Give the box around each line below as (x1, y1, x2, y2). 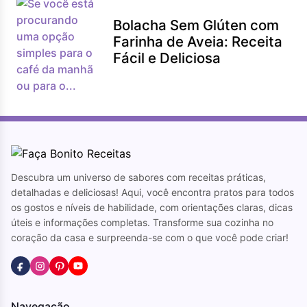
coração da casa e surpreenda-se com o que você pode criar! (11, 232, 288, 243)
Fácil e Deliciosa (113, 49, 221, 66)
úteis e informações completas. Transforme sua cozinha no (11, 217, 273, 228)
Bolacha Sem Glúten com (113, 16, 280, 34)
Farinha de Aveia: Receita (113, 33, 283, 50)
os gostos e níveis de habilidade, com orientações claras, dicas (11, 201, 293, 213)
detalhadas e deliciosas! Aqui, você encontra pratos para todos (11, 186, 294, 198)
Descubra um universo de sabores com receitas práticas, (11, 171, 266, 183)
